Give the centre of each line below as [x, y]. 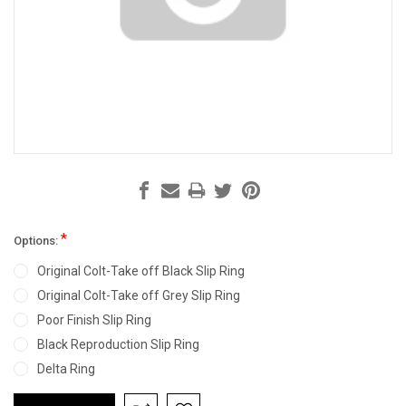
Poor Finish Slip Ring [94, 320]
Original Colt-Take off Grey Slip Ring [138, 296]
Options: [37, 241]
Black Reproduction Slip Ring [118, 345]
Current [34, 395]
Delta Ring [66, 369]
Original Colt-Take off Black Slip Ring [140, 271]
